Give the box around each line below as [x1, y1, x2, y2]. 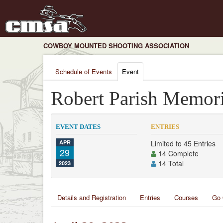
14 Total [156, 158, 184, 168]
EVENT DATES [56, 123, 101, 130]
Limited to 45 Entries [151, 138, 216, 148]
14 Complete [156, 148, 199, 158]
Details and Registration [57, 193, 126, 202]
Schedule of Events [55, 67, 112, 76]
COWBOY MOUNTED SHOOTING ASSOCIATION [43, 41, 189, 50]
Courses [174, 193, 198, 202]
